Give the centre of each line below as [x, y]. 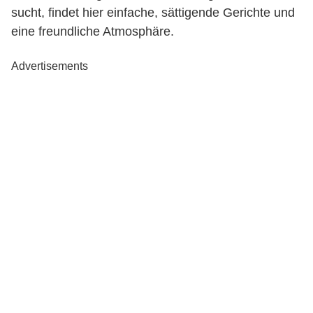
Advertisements [50, 66]
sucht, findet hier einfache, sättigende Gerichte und [153, 13]
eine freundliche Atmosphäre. [93, 31]
